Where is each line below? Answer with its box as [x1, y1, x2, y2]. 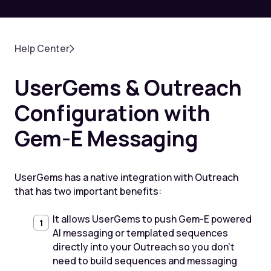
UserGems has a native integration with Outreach [14, 170, 238, 184]
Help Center [14, 42, 70, 56]
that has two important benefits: [14, 184, 162, 198]
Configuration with [14, 98, 211, 128]
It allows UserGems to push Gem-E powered [52, 212, 252, 226]
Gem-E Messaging [14, 123, 198, 154]
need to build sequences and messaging [52, 254, 237, 268]
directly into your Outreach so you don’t [52, 240, 235, 254]
